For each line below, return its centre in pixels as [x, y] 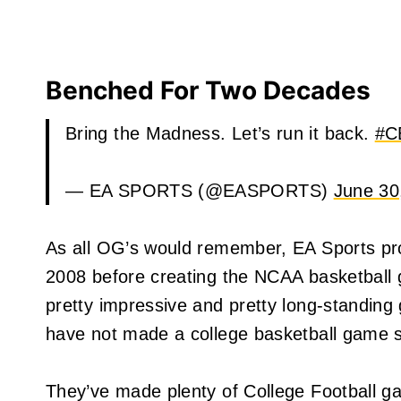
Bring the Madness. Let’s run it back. [220, 133]
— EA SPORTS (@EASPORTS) [200, 191]
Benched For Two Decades [208, 90]
